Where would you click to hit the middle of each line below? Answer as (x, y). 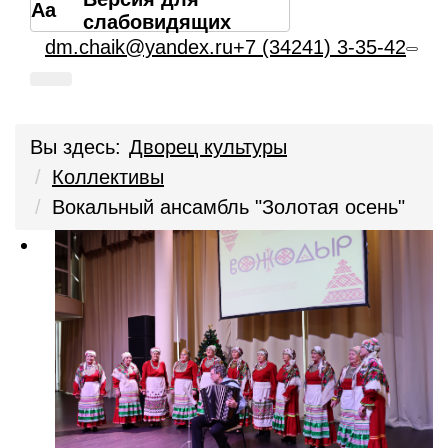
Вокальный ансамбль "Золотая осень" (228, 207)
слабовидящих (157, 21)
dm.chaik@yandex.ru (139, 47)
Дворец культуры (208, 147)
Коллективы (108, 177)
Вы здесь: (75, 147)
